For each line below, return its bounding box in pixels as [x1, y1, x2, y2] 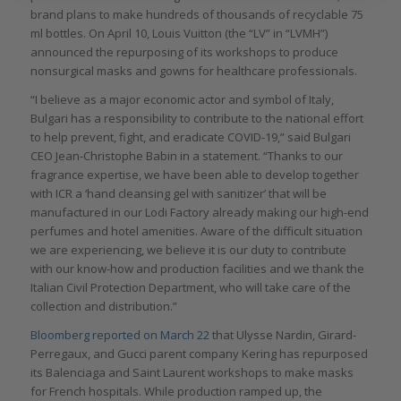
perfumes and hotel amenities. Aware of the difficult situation [30, 223, 363, 240]
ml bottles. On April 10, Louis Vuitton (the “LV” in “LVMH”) [30, 25, 328, 42]
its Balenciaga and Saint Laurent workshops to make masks [30, 364, 354, 381]
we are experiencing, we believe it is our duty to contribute [30, 242, 346, 259]
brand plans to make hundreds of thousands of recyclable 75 [30, 6, 363, 23]
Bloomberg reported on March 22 [30, 327, 209, 344]
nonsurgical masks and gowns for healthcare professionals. [30, 63, 357, 80]
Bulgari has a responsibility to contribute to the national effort [30, 110, 363, 127]
